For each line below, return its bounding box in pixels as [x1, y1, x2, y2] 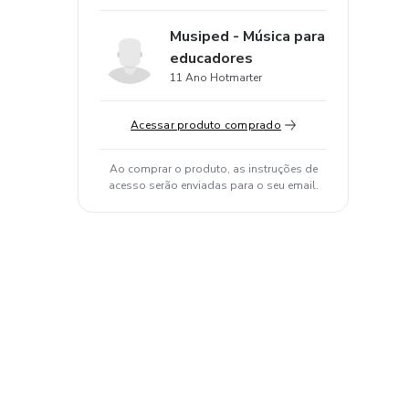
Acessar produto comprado [131, 118, 281, 132]
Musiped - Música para [170, 26, 325, 47]
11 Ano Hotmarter [170, 70, 262, 85]
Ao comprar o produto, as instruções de [109, 162, 318, 176]
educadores [170, 48, 253, 68]
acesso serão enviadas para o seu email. [108, 178, 319, 193]
